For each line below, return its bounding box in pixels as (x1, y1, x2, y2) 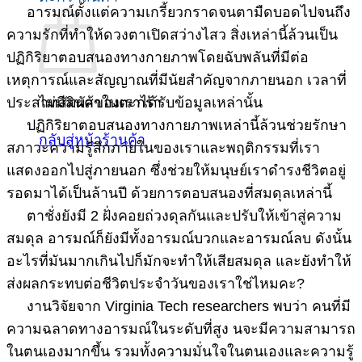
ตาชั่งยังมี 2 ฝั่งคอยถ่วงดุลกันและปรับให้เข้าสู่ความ (6, 208, 342, 225)
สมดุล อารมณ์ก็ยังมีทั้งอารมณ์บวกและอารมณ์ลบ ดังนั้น (6, 230, 351, 247)
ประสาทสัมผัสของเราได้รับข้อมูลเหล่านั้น (6, 95, 263, 112)
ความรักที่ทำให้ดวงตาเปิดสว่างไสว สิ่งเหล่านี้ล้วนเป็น (6, 27, 338, 44)
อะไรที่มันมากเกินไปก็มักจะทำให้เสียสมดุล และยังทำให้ (6, 253, 351, 270)
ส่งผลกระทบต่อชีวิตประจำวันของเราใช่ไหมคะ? (6, 276, 305, 293)
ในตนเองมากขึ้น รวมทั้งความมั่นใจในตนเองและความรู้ (6, 343, 354, 360)
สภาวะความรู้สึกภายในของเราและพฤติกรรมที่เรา (6, 140, 320, 157)
